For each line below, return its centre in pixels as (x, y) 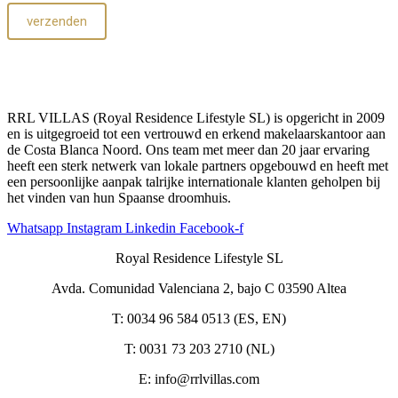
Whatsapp (35, 227)
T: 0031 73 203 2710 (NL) (199, 348)
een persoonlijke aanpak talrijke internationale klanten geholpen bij (194, 181)
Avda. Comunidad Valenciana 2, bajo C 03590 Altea (199, 288)
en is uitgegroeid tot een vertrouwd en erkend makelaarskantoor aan (196, 133)
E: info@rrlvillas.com (199, 378)
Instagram (94, 227)
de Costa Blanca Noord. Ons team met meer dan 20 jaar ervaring (188, 149)
